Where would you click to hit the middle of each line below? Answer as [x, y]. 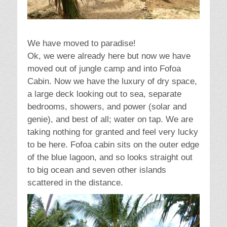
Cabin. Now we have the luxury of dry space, [112, 81]
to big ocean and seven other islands [97, 170]
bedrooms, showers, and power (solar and [107, 106]
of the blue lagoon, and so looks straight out [110, 157]
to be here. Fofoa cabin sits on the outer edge [113, 144]
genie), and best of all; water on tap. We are [110, 119]
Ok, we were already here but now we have [109, 56]
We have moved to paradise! [82, 43]
